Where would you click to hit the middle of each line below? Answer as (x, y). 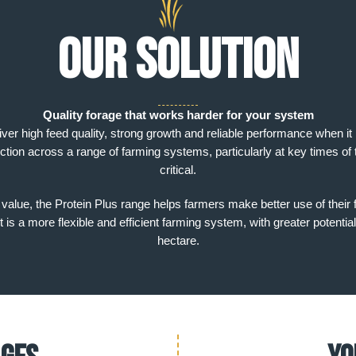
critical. (178, 169)
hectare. (178, 240)
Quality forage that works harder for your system (178, 114)
